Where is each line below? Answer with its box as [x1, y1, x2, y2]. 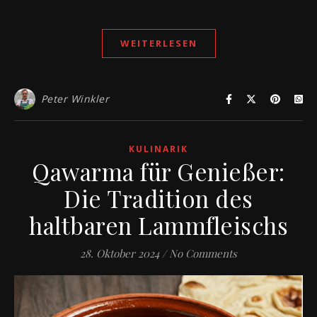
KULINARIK [129, 143, 188, 156]
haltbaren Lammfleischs [29, 209, 288, 241]
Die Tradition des [64, 183, 253, 214]
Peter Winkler [40, 92, 109, 106]
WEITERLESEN [120, 37, 197, 50]
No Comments [169, 246, 237, 261]
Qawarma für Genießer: [32, 156, 285, 188]
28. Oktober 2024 [80, 246, 159, 261]
